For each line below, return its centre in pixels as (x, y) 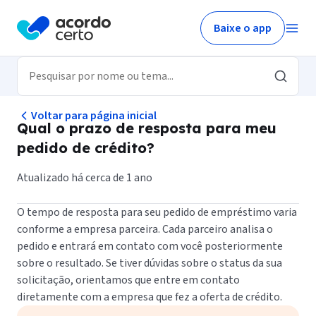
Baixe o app (243, 28)
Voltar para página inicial (94, 116)
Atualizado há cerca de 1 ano (85, 178)
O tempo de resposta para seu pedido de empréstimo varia (157, 212)
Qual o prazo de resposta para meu (147, 128)
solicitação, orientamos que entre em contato (128, 280)
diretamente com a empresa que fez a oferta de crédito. (150, 297)
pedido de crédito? (86, 148)
